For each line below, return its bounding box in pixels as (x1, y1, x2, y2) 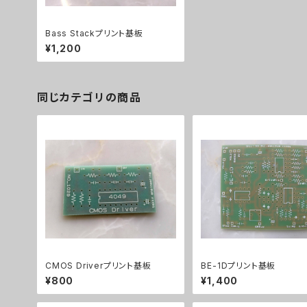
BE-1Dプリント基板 (201, 260, 276, 271)
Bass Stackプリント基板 (45, 28, 143, 39)
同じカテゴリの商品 (37, 90, 142, 105)
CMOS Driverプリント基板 (45, 260, 151, 271)
